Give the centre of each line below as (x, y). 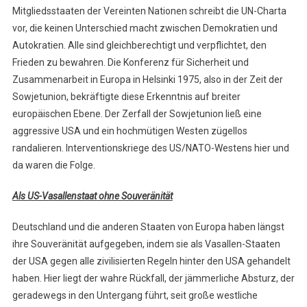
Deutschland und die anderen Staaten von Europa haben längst (148, 227)
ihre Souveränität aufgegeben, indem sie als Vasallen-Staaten (146, 244)
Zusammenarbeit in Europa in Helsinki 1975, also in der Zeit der (147, 80)
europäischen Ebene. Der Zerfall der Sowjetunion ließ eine (137, 114)
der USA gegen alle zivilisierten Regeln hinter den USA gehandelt (151, 261)
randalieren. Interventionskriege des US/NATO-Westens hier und (150, 148)
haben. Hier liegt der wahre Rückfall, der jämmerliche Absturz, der (153, 279)
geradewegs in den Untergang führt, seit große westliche (135, 296)
